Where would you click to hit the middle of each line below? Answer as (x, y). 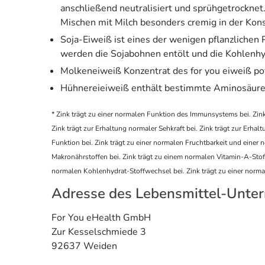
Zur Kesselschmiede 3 (99, 232)
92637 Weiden (84, 246)
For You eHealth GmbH (101, 217)
